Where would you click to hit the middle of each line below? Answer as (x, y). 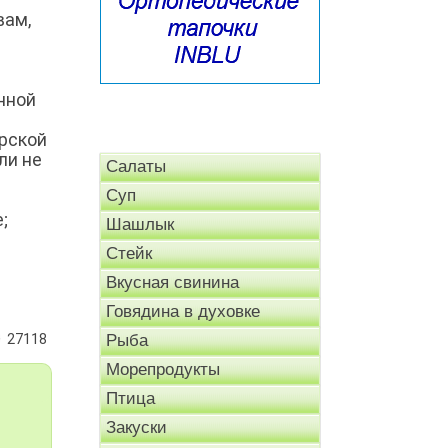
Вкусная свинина (172, 283)
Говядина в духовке (183, 312)
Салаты (136, 167)
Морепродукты (163, 370)
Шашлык (140, 225)
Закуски (136, 428)
